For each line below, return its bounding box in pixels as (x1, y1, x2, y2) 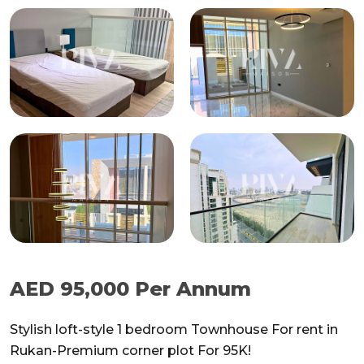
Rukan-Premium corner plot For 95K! (10, 342, 251, 358)
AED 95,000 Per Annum (10, 276, 251, 301)
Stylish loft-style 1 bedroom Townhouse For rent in (10, 321, 338, 337)
